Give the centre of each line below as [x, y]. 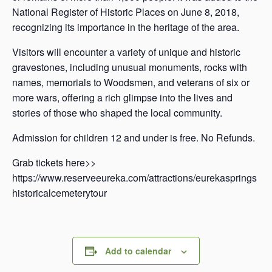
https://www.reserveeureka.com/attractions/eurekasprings [134, 178]
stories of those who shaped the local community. [117, 113]
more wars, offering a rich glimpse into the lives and [122, 98]
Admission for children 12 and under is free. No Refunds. [134, 138]
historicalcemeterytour [59, 193]
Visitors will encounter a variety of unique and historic [126, 52]
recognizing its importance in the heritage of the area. [126, 27]
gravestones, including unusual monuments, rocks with [130, 67]
